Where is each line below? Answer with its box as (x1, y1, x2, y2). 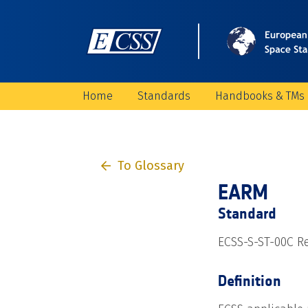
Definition (218, 272, 281, 291)
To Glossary (117, 157, 184, 173)
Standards (137, 89, 190, 102)
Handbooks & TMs (215, 89, 305, 102)
